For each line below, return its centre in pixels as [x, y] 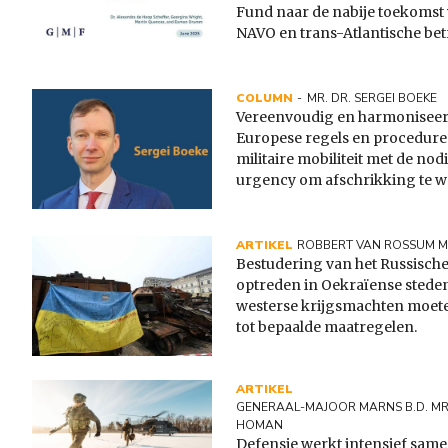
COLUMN [264, 98]
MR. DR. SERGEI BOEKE [372, 98]
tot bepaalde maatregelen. [326, 327]
